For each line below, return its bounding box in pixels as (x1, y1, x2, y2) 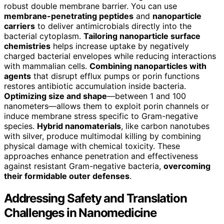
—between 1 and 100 (107, 90, 186, 101)
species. (4, 120, 37, 131)
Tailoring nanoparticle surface (83, 30, 200, 41)
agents (4, 70, 31, 81)
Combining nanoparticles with (89, 60, 206, 71)
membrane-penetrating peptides (4, 10, 133, 21)
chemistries (4, 40, 50, 51)
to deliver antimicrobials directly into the (35, 20, 191, 31)
